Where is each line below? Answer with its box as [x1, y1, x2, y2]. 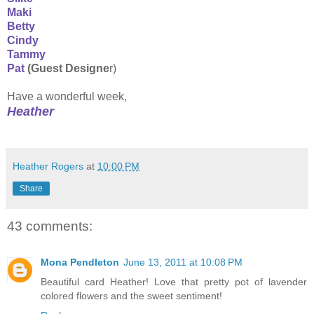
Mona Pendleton [41, 257, 119, 268]
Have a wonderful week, [7, 90, 127, 102]
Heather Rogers [13, 160, 83, 172]
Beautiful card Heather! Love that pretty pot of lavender [41, 276, 307, 288]
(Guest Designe [27, 62, 109, 74]
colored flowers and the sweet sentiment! [41, 290, 222, 302]
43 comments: [7, 218, 93, 233]
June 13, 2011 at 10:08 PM [123, 257, 243, 268]
